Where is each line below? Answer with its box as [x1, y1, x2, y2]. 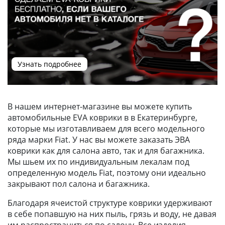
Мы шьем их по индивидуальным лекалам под [8, 156, 189, 167]
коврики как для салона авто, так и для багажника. [8, 145, 206, 156]
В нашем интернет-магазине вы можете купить [8, 100, 192, 112]
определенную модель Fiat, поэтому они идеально [8, 167, 206, 178]
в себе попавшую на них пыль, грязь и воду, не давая [8, 208, 216, 219]
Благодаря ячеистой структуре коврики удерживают [8, 197, 212, 208]
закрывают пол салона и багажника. [8, 178, 150, 189]
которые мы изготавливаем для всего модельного [8, 123, 205, 134]
